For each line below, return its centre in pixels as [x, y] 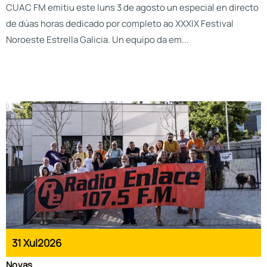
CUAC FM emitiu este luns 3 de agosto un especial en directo [132, 8]
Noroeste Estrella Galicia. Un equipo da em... [97, 40]
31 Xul [25, 243]
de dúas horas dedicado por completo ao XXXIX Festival [120, 24]
